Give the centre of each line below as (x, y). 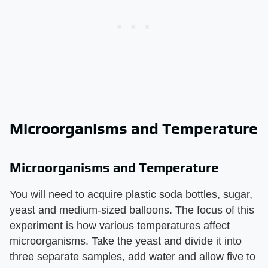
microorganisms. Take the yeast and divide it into (126, 241)
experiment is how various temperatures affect (120, 226)
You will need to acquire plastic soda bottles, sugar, (131, 194)
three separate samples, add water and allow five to (133, 257)
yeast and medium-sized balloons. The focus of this (132, 210)
